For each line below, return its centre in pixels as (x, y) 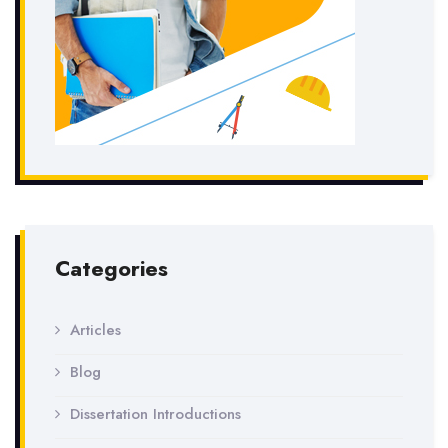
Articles (95, 330)
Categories (111, 268)
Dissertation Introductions (155, 414)
